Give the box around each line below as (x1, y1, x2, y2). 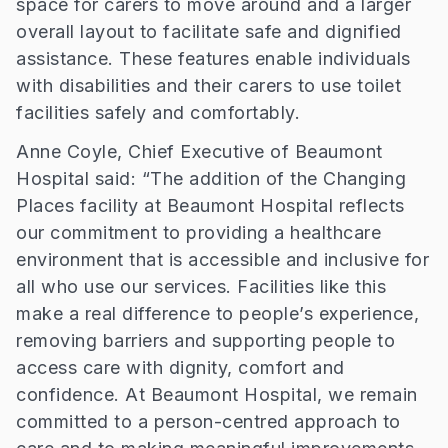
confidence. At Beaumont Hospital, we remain (16, 384, 418, 406)
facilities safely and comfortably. (16, 102, 300, 124)
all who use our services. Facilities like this (16, 276, 386, 298)
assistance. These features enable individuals (16, 48, 411, 70)
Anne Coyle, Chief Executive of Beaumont (16, 141, 383, 163)
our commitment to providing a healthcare (16, 222, 381, 244)
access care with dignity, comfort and (16, 357, 345, 379)
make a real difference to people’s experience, (16, 303, 419, 325)
